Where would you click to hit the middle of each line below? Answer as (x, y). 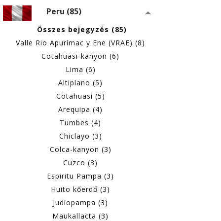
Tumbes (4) (80, 122)
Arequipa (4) (80, 109)
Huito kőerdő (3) (80, 189)
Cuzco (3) (80, 162)
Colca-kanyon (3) (80, 149)
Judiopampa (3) (80, 202)
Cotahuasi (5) (80, 96)
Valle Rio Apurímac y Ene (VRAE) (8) (80, 42)
